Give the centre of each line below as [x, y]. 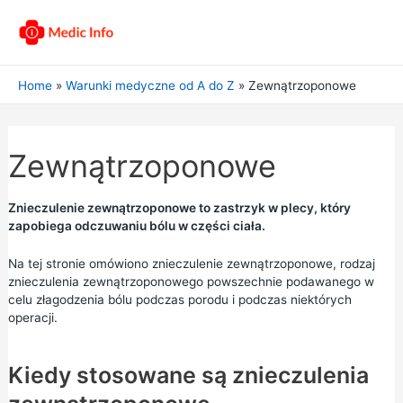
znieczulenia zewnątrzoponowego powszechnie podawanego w [191, 281]
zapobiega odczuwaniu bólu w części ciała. [136, 226]
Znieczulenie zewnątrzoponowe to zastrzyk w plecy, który [179, 208]
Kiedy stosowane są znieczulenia [188, 375]
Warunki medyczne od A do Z [151, 85]
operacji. [32, 317]
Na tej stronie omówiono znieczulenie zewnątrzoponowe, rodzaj [191, 263]
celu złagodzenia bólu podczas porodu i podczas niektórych [179, 299]
